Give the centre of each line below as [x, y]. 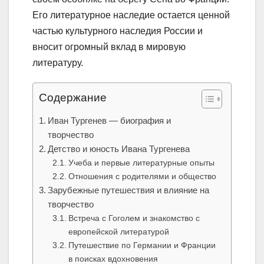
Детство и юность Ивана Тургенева [119, 149]
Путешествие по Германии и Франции [142, 245]
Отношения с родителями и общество [142, 176]
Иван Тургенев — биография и [110, 121]
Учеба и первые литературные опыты [141, 163]
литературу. [58, 63]
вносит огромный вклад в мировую [109, 47]
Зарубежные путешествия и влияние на [129, 190]
